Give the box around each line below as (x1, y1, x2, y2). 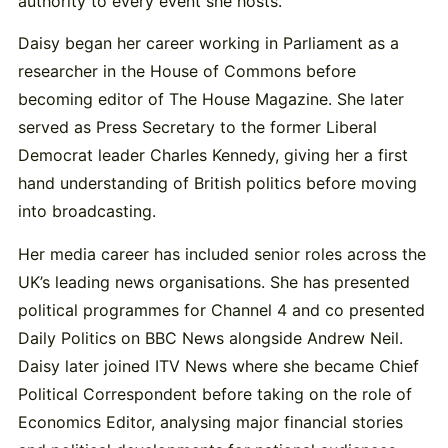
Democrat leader (17, 145, 150, 166)
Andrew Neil (306, 327, 399, 348)
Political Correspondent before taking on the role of (17, 383, 412, 404)
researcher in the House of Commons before (17, 61, 356, 82)
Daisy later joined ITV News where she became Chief (17, 355, 419, 376)
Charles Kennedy (149, 145, 275, 166)
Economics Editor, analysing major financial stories (17, 411, 403, 432)
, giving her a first (274, 145, 408, 166)
